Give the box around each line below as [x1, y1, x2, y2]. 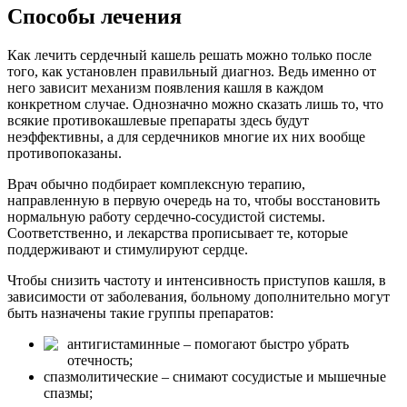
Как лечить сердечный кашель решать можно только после [7, 46, 372, 63]
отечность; [67, 352, 133, 368]
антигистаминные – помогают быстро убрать [67, 335, 349, 352]
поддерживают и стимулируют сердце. [7, 241, 248, 257]
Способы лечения [7, 4, 182, 28]
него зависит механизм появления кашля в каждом [7, 79, 323, 95]
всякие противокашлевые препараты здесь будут [7, 112, 309, 128]
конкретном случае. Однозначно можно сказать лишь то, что [7, 95, 383, 112]
